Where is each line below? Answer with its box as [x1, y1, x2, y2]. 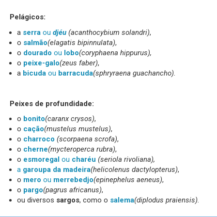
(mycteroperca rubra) [48, 145, 115, 154]
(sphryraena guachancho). [93, 68, 176, 77]
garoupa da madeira [23, 165, 91, 174]
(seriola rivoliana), [98, 155, 155, 164]
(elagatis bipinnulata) [47, 38, 115, 47]
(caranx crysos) [45, 114, 94, 123]
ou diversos [17, 196, 56, 204]
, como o [79, 196, 110, 204]
